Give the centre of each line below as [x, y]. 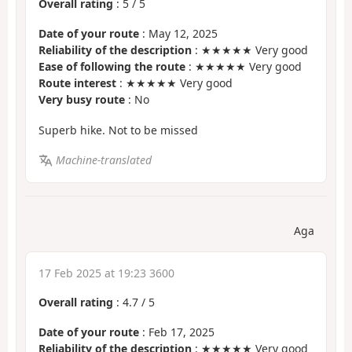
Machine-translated [103, 160]
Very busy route [82, 100]
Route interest [77, 83]
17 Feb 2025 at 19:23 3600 [106, 273]
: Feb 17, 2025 [177, 332]
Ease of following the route [112, 67]
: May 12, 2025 [178, 34]
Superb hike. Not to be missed [118, 130]
